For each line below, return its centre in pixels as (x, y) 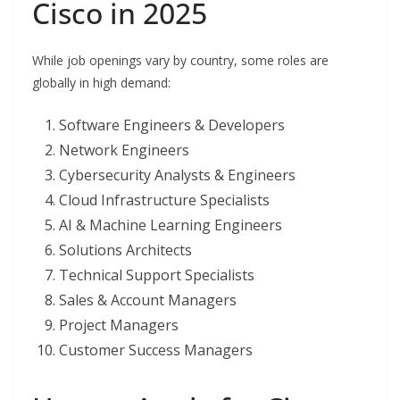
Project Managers (119, 325)
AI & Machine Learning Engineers (171, 225)
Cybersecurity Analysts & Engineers (177, 175)
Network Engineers (124, 150)
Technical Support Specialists (157, 275)
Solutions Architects (125, 250)
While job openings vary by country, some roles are (180, 60)
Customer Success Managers (156, 350)
